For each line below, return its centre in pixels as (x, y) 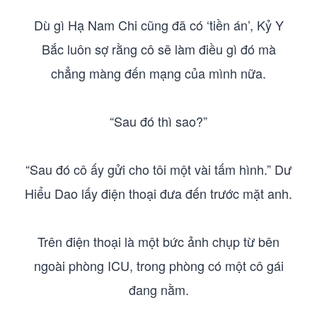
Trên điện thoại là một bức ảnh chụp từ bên (158, 241)
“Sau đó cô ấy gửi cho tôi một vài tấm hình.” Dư (158, 169)
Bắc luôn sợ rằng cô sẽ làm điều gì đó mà (158, 49)
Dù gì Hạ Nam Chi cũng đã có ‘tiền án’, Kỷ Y (158, 25)
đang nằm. (158, 289)
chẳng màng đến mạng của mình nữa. (158, 73)
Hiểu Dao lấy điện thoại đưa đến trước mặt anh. (158, 193)
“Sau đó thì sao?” (158, 121)
